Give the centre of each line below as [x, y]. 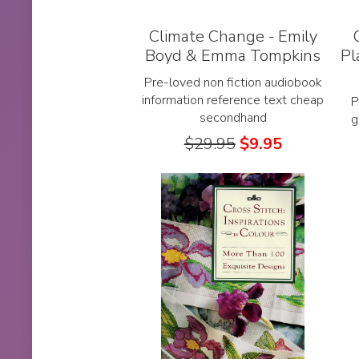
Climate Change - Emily [233, 36]
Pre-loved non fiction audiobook [233, 82]
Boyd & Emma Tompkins [233, 55]
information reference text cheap [233, 100]
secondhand [233, 117]
